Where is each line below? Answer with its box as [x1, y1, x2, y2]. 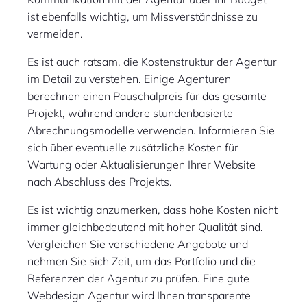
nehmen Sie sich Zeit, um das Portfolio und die [27, 254, 256, 269]
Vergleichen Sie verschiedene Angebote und [27, 237, 248, 251]
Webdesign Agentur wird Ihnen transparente [27, 288, 251, 303]
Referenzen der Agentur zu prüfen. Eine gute [27, 271, 249, 286]
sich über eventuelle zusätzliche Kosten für [27, 140, 238, 155]
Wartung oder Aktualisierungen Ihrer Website [27, 158, 256, 172]
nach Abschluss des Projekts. [27, 175, 172, 189]
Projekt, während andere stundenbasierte [27, 106, 233, 121]
